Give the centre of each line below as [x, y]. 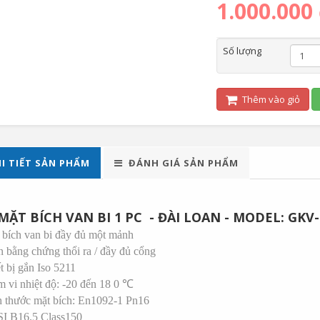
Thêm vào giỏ [270, 99]
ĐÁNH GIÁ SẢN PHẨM [183, 163]
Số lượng [242, 51]
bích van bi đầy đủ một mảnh [67, 235]
